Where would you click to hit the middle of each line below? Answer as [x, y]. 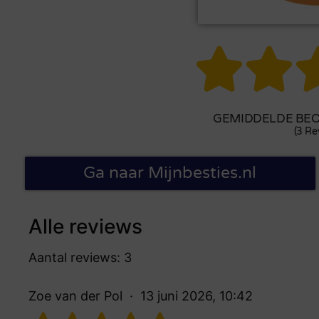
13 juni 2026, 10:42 [197, 296]
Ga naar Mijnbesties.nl [170, 173]
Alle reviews [85, 226]
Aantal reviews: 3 [80, 257]
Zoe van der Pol [75, 296]
